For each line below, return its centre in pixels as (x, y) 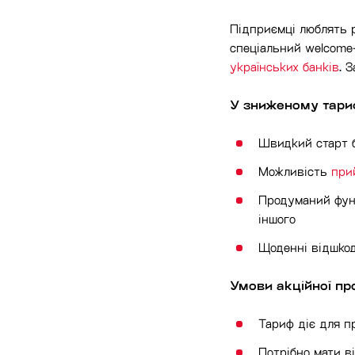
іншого (277, 219)
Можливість (295, 171)
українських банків (284, 67)
